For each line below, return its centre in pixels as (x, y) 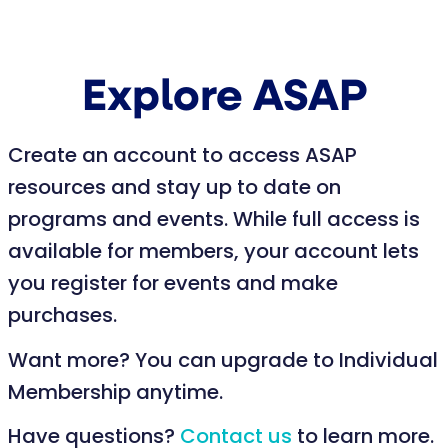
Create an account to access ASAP (182, 157)
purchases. (67, 317)
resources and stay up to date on (174, 189)
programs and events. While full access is (214, 221)
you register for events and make (173, 285)
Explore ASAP (224, 99)
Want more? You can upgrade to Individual (223, 361)
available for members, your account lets (213, 253)
